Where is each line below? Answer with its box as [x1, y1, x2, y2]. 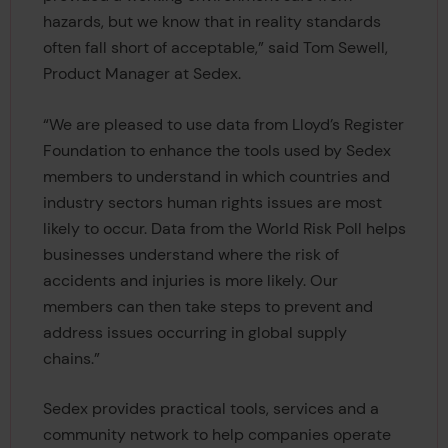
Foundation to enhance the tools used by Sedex [42, 139, 391, 161]
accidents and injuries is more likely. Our [42, 269, 338, 291]
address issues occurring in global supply [42, 321, 347, 343]
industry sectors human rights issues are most [42, 191, 382, 213]
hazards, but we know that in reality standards [42, 11, 381, 33]
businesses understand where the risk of [42, 243, 339, 265]
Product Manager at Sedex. [42, 63, 241, 85]
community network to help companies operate [42, 424, 391, 446]
